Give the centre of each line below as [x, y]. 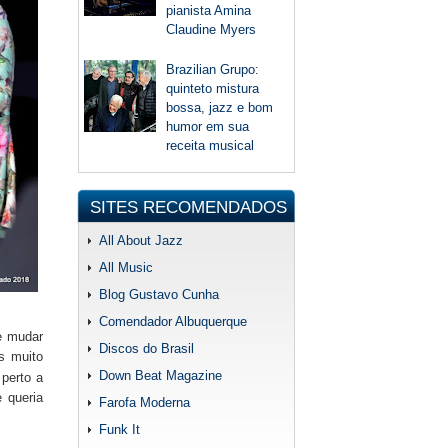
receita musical [210, 146]
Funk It [119, 429]
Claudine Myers [211, 30]
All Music [126, 267]
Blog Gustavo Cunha [159, 294]
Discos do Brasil [146, 348]
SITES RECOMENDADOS [188, 207]
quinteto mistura [213, 89]
